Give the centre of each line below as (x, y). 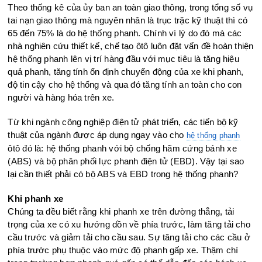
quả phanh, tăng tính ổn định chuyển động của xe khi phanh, (126, 71)
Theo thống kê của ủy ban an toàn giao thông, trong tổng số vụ (130, 7)
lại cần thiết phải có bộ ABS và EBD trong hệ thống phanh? (123, 174)
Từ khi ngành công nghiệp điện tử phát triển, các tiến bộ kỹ (123, 122)
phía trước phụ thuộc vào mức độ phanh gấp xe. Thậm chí (123, 250)
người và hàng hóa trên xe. (61, 97)
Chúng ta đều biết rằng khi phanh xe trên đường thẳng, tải (121, 211)
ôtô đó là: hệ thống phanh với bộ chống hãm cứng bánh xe (122, 148)
